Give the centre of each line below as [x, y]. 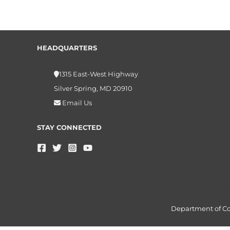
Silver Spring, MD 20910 [93, 89]
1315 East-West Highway [98, 74]
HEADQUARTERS [67, 47]
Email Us [76, 103]
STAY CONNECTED [69, 128]
